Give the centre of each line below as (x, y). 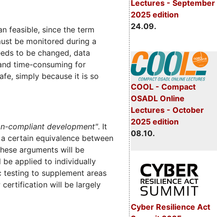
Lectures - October (167, 110)
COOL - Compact (163, 87)
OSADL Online (157, 99)
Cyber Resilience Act (170, 207)
